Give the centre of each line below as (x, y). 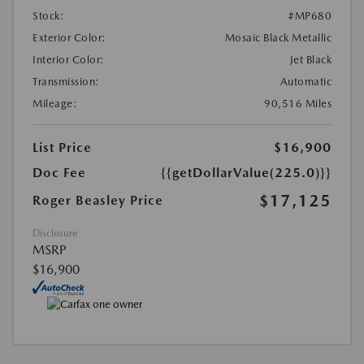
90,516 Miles (298, 103)
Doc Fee (59, 172)
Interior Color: (69, 59)
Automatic (305, 81)
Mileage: (55, 103)
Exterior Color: (69, 37)
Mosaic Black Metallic (278, 37)
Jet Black (310, 59)
